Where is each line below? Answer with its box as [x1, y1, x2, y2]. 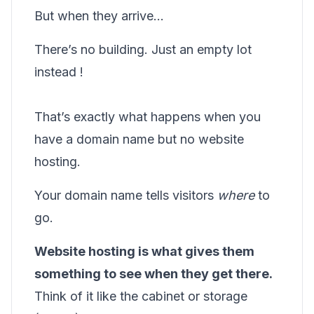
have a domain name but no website [34, 132, 244, 146]
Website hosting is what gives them [34, 244, 254, 259]
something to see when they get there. [34, 266, 273, 281]
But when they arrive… [34, 8, 164, 23]
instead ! [34, 64, 83, 79]
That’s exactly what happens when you [34, 109, 261, 124]
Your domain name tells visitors [34, 188, 217, 203]
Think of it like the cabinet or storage [34, 289, 247, 303]
